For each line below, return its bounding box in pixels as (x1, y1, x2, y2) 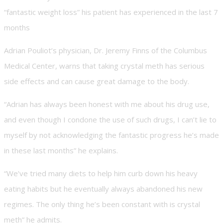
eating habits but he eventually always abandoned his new (4, 183, 203, 194)
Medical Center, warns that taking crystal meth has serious (4, 60, 205, 71)
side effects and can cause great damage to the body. (4, 76, 189, 86)
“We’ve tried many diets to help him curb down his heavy (4, 168, 198, 178)
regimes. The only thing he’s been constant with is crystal (4, 199, 200, 209)
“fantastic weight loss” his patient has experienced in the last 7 (4, 6, 218, 17)
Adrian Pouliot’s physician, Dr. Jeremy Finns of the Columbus (4, 45, 207, 55)
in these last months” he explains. (4, 145, 118, 155)
